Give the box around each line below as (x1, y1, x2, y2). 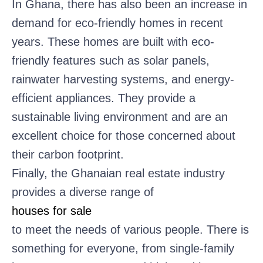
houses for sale (12, 204, 92, 217)
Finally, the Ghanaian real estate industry (12, 166, 225, 180)
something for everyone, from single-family (12, 241, 234, 255)
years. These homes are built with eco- (12, 35, 214, 48)
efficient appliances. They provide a (12, 91, 195, 104)
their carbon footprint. (12, 147, 124, 161)
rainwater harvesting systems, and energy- (12, 72, 234, 86)
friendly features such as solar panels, (12, 53, 210, 67)
